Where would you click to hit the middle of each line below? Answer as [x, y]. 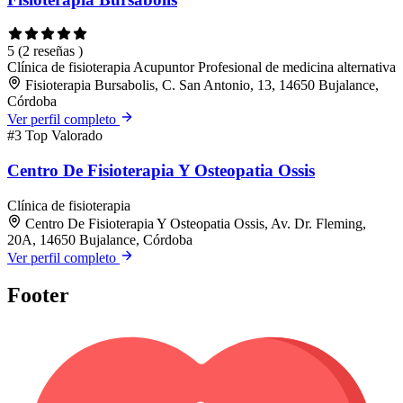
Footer [38, 296]
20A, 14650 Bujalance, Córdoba [100, 239]
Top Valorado [64, 136]
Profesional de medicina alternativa [297, 67]
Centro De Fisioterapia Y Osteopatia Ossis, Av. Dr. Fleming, [196, 223]
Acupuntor [166, 67]
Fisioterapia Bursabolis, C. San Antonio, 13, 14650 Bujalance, [202, 85]
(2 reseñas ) [50, 51]
